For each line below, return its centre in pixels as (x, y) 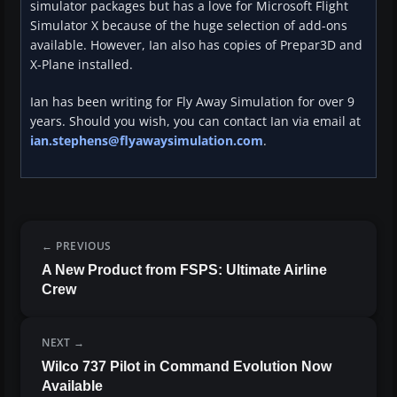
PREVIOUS (84, 246)
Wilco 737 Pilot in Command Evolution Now (187, 367)
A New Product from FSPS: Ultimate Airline (184, 270)
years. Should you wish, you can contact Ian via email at (195, 121)
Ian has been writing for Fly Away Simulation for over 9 (192, 102)
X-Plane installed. (82, 65)
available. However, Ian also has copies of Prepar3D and (196, 45)
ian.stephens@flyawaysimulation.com (147, 141)
